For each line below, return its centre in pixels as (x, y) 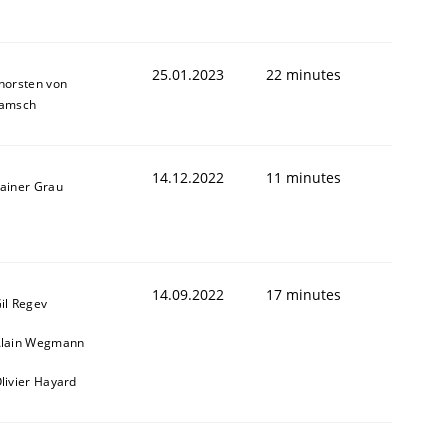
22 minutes (303, 74)
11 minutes (303, 177)
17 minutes (303, 294)
